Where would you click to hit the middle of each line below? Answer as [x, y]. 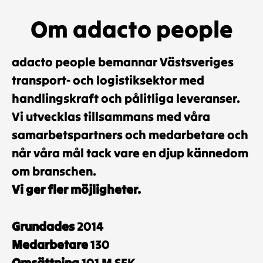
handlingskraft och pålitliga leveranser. [126, 98]
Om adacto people [131, 29]
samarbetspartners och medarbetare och [130, 135]
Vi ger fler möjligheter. [76, 189]
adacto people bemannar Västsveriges [123, 62]
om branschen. [54, 171]
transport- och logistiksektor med [108, 80]
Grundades [44, 226]
